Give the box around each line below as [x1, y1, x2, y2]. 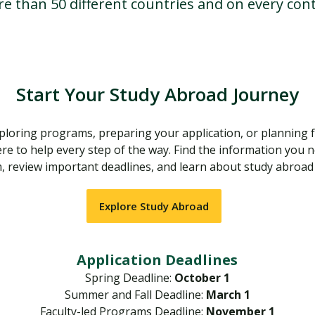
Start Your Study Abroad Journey [15, 82, 299, 107]
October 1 [174, 270, 230, 285]
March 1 [205, 287, 250, 302]
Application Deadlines [77, 250, 238, 269]
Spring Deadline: [84, 270, 174, 285]
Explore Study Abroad [98, 199, 209, 213]
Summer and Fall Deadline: [64, 287, 206, 302]
